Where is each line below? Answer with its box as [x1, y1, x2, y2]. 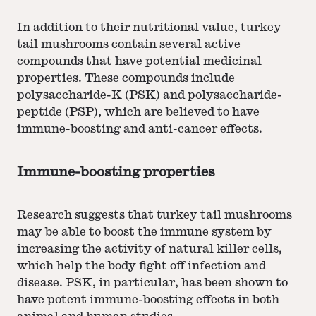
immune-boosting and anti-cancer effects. [17, 123, 262, 135]
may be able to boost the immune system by [17, 226, 272, 238]
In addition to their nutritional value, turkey [17, 21, 281, 33]
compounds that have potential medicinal [17, 55, 262, 67]
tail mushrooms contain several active [17, 38, 241, 50]
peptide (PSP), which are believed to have [17, 106, 260, 118]
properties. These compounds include [17, 72, 235, 84]
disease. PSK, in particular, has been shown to [17, 277, 288, 289]
